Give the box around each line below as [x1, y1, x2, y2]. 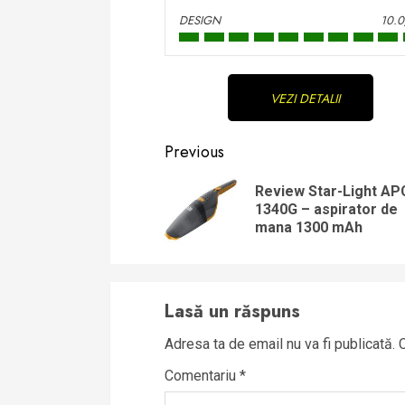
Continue [164, 62, 278, 101]
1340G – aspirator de [255, 201, 398, 218]
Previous [165, 140, 224, 164]
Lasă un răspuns [165, 298, 300, 325]
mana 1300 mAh [255, 219, 363, 236]
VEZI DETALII [270, 89, 341, 108]
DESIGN [179, 12, 221, 29]
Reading [164, 98, 268, 137]
